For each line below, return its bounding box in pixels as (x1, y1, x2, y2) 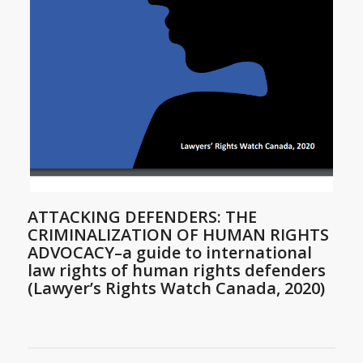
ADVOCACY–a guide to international (27, 241, 312, 264)
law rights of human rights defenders (27, 259, 326, 282)
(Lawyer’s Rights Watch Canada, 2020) (27, 277, 325, 300)
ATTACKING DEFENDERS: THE (27, 206, 257, 228)
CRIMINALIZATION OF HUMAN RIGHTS (27, 224, 329, 246)
